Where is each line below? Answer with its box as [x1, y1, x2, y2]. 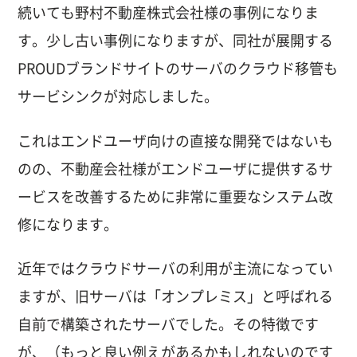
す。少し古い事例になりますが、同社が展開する [18, 33, 334, 49]
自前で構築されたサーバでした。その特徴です [18, 316, 320, 331]
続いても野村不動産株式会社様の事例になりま [18, 6, 320, 21]
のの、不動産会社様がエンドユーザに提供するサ [18, 161, 334, 176]
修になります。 [18, 217, 119, 232]
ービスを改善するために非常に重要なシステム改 [18, 189, 334, 204]
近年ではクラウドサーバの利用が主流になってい [18, 261, 334, 276]
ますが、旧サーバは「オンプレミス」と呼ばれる [18, 288, 334, 304]
